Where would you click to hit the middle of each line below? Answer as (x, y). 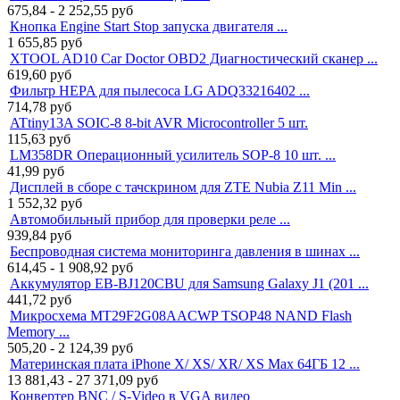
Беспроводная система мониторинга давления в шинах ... (185, 251)
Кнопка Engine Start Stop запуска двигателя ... (149, 26)
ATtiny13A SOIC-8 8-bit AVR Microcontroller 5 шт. (159, 122)
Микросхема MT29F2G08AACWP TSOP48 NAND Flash (181, 315)
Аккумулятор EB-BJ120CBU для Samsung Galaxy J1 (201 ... (189, 283)
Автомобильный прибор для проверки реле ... (150, 219)
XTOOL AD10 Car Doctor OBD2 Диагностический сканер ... (194, 58)
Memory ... (38, 331)
